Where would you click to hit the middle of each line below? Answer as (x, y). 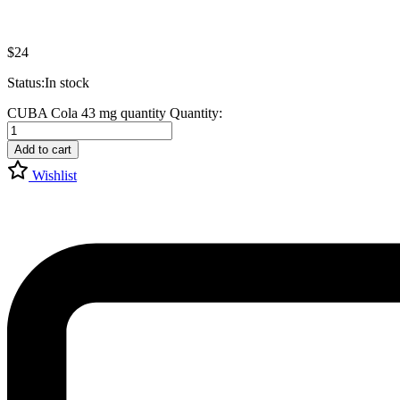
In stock (67, 83)
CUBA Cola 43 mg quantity (87, 113)
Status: (26, 83)
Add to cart (43, 150)
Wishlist (54, 176)
